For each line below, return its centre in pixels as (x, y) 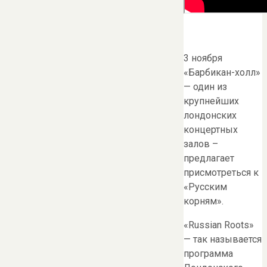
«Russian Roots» (219, 225)
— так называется (223, 240)
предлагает (209, 159)
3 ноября (203, 58)
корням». (204, 201)
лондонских (210, 116)
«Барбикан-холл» (222, 73)
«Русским (205, 187)
